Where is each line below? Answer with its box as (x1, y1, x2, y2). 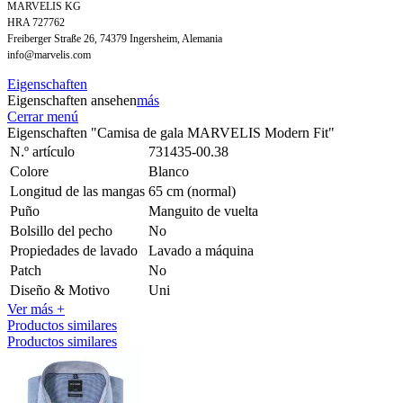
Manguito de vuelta (148, 202, 258, 219)
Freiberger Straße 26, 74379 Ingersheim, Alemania (7, 31, 222, 45)
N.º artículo (10, 143, 75, 159)
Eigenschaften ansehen (7, 92, 137, 108)
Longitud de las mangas (10, 183, 145, 199)
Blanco (148, 163, 189, 179)
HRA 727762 (7, 15, 65, 29)
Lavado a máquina (148, 242, 254, 258)
